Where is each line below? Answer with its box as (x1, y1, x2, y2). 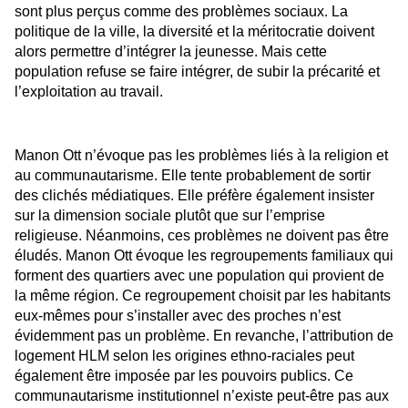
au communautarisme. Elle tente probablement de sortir (15, 168, 371, 184)
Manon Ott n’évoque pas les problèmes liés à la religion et (15, 148, 388, 164)
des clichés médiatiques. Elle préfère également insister (15, 188, 374, 204)
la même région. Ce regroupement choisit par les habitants (15, 288, 391, 304)
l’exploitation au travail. (15, 83, 163, 99)
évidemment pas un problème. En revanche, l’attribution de (15, 328, 393, 344)
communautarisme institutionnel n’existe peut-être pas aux (15, 388, 389, 404)
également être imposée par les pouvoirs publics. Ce (15, 368, 353, 384)
